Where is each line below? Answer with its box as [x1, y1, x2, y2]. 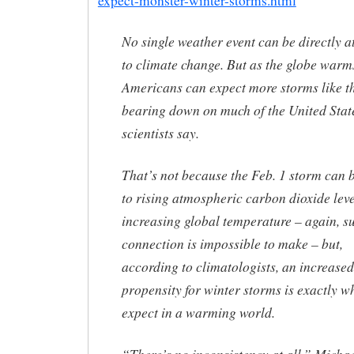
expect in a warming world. [121, 303, 275, 322]
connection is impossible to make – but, [121, 234, 343, 254]
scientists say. [121, 123, 199, 143]
